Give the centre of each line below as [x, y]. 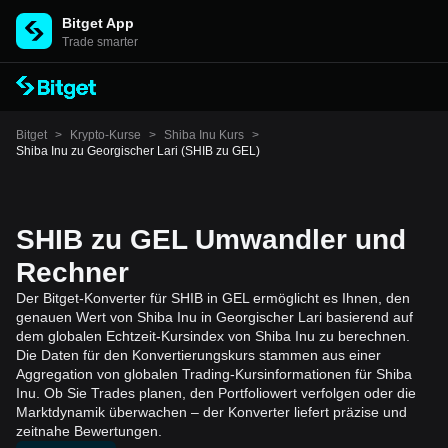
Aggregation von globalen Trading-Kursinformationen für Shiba [214, 374]
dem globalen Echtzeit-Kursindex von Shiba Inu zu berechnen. [213, 336]
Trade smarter [100, 42]
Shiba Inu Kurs [204, 135]
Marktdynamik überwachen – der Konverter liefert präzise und [211, 412]
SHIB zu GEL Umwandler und [211, 239]
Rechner [72, 272]
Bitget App [98, 23]
